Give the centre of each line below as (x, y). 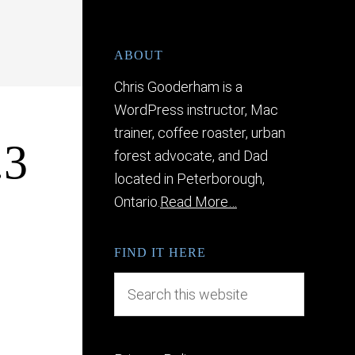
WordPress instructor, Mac (196, 110)
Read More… (198, 202)
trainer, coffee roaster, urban (200, 133)
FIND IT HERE (160, 252)
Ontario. (137, 202)
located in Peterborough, (189, 179)
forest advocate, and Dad (191, 156)
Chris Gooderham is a (178, 87)
